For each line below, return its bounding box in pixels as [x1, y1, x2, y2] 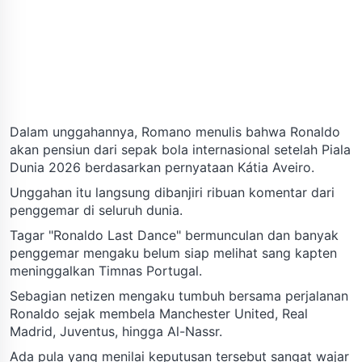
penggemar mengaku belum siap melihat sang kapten [10, 244, 337, 261]
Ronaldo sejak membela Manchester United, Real [10, 305, 308, 322]
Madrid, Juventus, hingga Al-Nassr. [10, 322, 222, 339]
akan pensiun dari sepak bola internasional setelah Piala [10, 141, 351, 158]
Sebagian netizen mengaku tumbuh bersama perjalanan [10, 287, 348, 304]
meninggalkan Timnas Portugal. [10, 262, 202, 279]
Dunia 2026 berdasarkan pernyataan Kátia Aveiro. [10, 158, 314, 175]
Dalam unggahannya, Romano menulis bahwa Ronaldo [10, 123, 340, 140]
